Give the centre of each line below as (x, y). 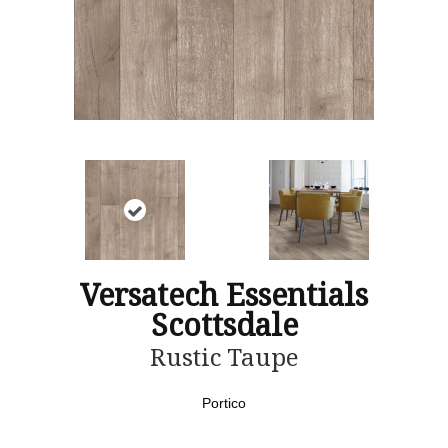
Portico (224, 403)
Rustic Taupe (224, 356)
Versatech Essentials (224, 294)
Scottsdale (224, 324)
